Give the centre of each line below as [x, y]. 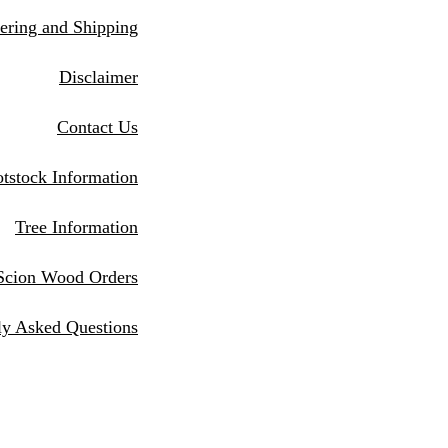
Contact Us [97, 127]
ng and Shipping [78, 27]
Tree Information [76, 227]
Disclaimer [98, 77]
